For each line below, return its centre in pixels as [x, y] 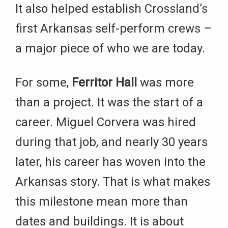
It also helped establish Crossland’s [111, 9]
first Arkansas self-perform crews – [113, 29]
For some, [44, 83]
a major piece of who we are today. [110, 49]
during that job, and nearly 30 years [111, 142]
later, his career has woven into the [110, 162]
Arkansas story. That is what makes [113, 182]
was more [165, 83]
